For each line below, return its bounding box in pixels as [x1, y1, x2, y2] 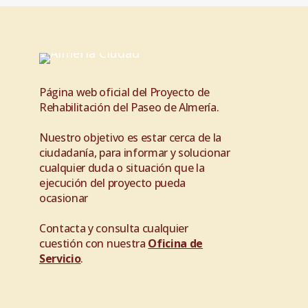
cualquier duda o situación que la [39, 160, 205, 175]
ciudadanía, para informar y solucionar [39, 145, 230, 160]
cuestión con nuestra [39, 236, 148, 251]
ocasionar [39, 190, 89, 206]
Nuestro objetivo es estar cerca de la [39, 130, 222, 145]
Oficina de [148, 236, 203, 251]
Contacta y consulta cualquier [39, 221, 188, 236]
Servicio [39, 251, 81, 266]
